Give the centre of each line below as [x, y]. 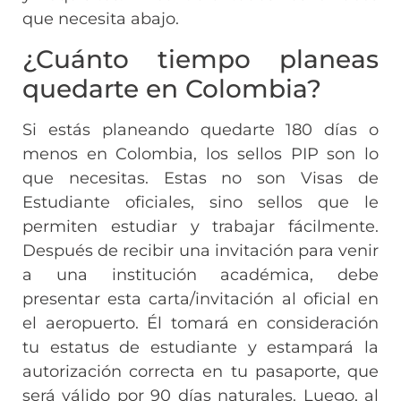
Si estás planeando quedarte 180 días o [200, 129]
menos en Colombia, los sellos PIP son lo [200, 154]
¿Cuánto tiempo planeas [200, 59]
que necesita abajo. [101, 19]
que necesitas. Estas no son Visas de [200, 178]
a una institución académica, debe [200, 274]
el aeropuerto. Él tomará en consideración [200, 323]
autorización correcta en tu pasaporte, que [200, 371]
